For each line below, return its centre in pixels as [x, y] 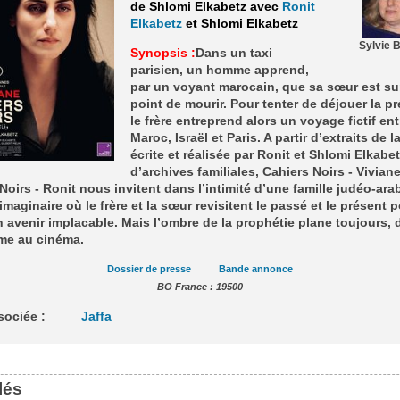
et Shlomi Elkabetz [240, 23]
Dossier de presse [149, 269]
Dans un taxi [233, 53]
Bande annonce [256, 269]
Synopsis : [162, 53]
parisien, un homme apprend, [219, 70]
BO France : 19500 [200, 287]
